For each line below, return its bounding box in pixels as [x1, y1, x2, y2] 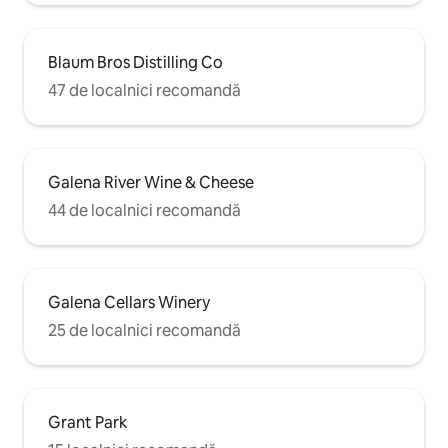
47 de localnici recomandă [48, 80, 241, 102]
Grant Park [48, 412, 128, 434]
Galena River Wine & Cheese [48, 172, 254, 194]
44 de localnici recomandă [48, 200, 241, 222]
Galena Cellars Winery [48, 292, 210, 314]
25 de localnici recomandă [48, 320, 241, 342]
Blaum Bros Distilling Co [48, 52, 223, 74]
